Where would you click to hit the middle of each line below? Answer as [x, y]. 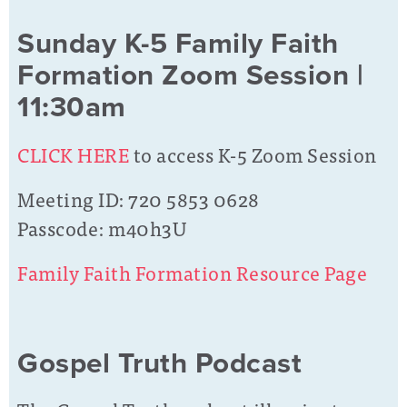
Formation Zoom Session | [190, 76]
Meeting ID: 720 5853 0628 [139, 198]
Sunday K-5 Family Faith [178, 44]
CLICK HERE [73, 154]
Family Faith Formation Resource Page [192, 273]
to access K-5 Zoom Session [255, 154]
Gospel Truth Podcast [159, 363]
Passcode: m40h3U [102, 227]
